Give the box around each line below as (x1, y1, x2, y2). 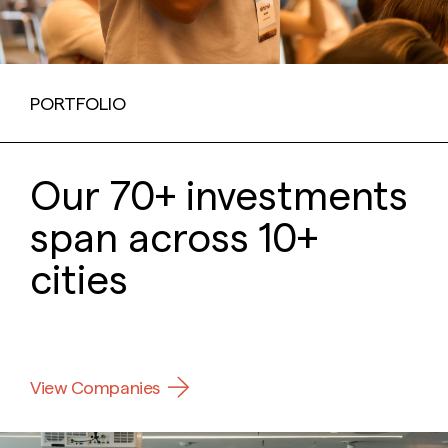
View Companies (30, 376, 160, 398)
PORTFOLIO (30, 92, 126, 114)
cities (30, 254, 128, 303)
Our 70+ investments (30, 170, 408, 219)
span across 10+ (30, 212, 318, 261)
